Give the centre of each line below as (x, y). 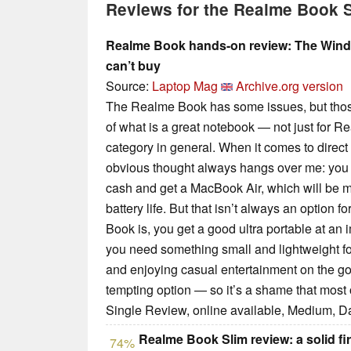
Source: (129, 86)
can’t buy (133, 66)
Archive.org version (289, 86)
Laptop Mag (185, 86)
